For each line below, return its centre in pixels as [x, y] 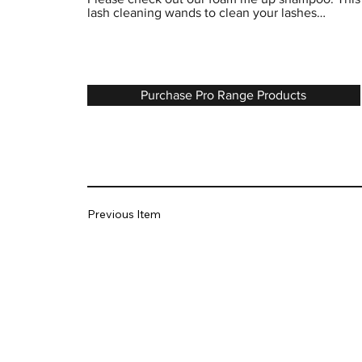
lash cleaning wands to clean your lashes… [206, 13]
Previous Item [124, 214]
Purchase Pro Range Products [224, 95]
